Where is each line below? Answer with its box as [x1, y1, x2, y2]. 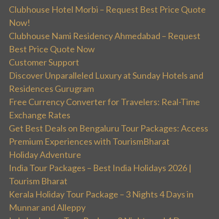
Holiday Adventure [9, 149, 81, 160]
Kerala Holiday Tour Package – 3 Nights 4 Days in [9, 188, 194, 199]
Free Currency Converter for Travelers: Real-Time [9, 96, 200, 107]
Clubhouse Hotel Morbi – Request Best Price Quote [9, 3, 206, 15]
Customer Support [9, 56, 79, 67]
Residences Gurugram [9, 83, 94, 94]
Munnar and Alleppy [9, 201, 86, 213]
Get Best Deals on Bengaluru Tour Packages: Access [9, 122, 208, 133]
